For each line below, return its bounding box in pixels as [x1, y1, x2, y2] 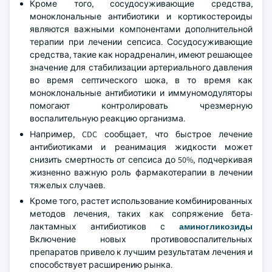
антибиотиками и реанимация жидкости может [30, 141, 253, 152]
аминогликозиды [179, 221, 253, 232]
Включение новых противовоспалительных [30, 234, 253, 245]
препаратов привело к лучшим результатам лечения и [30, 246, 253, 257]
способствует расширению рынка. [30, 259, 172, 270]
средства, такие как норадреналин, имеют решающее [30, 49, 253, 60]
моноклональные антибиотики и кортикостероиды [30, 11, 253, 22]
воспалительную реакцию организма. [30, 113, 185, 124]
